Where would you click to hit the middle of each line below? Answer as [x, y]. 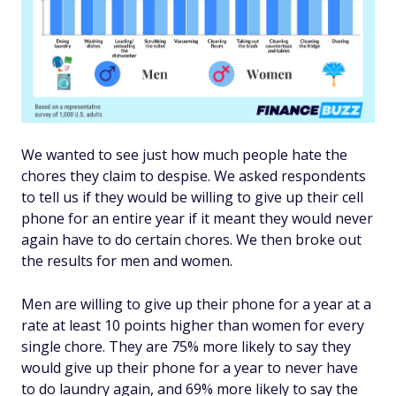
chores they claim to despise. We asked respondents [194, 176]
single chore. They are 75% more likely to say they [186, 346]
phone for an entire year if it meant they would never [197, 218]
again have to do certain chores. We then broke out [191, 240]
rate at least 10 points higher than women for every [193, 325]
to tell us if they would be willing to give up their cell [192, 197]
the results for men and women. [127, 261]
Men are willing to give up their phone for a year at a [196, 304]
